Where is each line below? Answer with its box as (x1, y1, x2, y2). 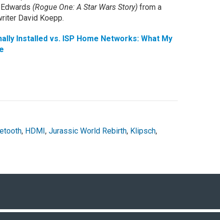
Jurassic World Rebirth (48, 126, 127, 136)
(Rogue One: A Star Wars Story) (32, 2, 139, 12)
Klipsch (130, 126, 156, 136)
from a (139, 2, 162, 12)
